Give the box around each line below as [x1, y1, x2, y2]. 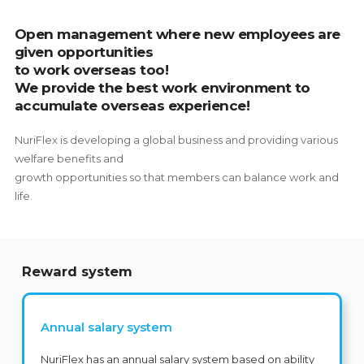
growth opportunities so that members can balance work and [14, 171, 339, 184]
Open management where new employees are [14, 25, 340, 42]
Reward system [22, 263, 133, 279]
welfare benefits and [14, 152, 123, 165]
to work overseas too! [14, 61, 169, 78]
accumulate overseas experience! [14, 97, 250, 114]
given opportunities [14, 43, 154, 60]
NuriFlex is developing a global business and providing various [14, 133, 338, 146]
